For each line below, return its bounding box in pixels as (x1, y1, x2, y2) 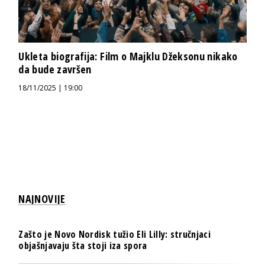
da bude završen (18, 62, 92, 76)
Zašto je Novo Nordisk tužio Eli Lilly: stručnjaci (18, 227, 211, 241)
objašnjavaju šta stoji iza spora (18, 238, 147, 252)
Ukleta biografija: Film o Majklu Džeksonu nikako (18, 49, 238, 63)
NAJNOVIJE (18, 191, 66, 206)
